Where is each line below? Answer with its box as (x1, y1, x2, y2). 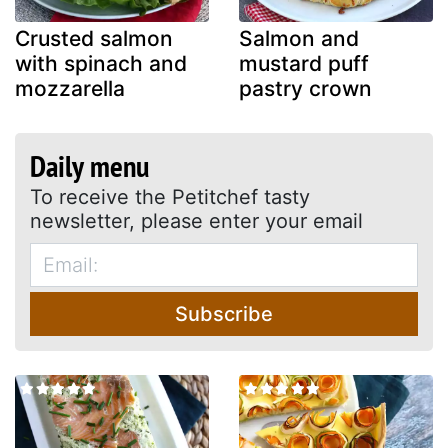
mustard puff (239, 50, 369, 76)
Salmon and (239, 25, 359, 51)
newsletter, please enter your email (30, 208, 363, 233)
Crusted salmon (15, 25, 173, 51)
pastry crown (239, 75, 372, 101)
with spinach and (15, 50, 187, 76)
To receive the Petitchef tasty (30, 184, 310, 209)
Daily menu (30, 145, 149, 185)
